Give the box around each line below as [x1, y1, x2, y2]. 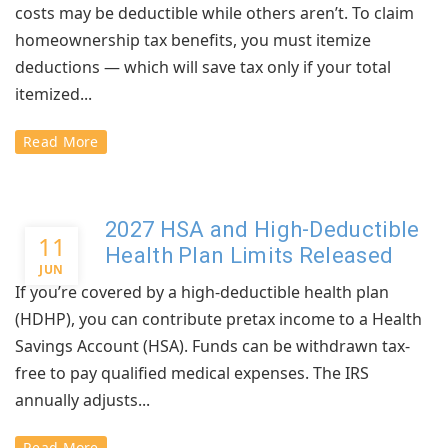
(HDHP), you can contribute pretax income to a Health [15, 308, 422, 330]
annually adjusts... [15, 389, 150, 411]
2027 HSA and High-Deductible [105, 217, 420, 242]
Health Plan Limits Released [105, 243, 394, 268]
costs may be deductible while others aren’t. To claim [15, 2, 414, 24]
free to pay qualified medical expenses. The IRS [15, 362, 369, 384]
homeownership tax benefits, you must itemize [15, 29, 371, 51]
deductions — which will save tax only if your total [15, 56, 391, 78]
